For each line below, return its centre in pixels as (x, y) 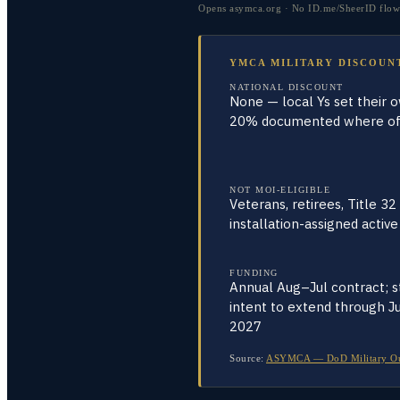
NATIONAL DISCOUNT (287, 87)
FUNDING (254, 273)
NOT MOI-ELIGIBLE (280, 190)
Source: (247, 358)
